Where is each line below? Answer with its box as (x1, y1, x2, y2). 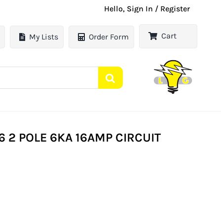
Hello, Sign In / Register (104, 4, 190, 13)
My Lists (29, 32, 59, 42)
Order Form (89, 32, 129, 42)
